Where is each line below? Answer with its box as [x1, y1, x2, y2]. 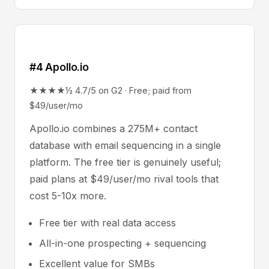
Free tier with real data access [39, 217, 176, 229]
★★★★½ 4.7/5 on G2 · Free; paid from [29, 85, 192, 95]
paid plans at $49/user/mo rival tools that [29, 173, 219, 185]
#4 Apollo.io [29, 61, 89, 73]
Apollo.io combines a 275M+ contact [29, 122, 198, 134]
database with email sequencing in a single [29, 139, 221, 151]
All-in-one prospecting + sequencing [39, 237, 206, 249]
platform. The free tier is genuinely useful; [29, 156, 221, 168]
